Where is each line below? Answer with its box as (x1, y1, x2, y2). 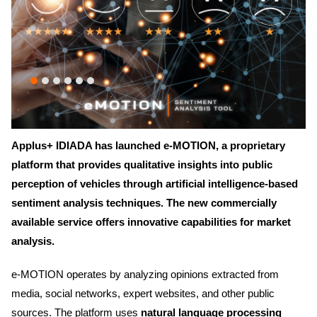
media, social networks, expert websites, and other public (11, 287, 275, 299)
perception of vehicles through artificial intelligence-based (11, 177, 298, 190)
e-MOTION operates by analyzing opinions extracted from (11, 267, 279, 280)
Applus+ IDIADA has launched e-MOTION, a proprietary (11, 139, 285, 151)
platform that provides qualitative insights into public (11, 158, 272, 171)
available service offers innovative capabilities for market (11, 215, 291, 228)
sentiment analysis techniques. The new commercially (11, 196, 277, 209)
